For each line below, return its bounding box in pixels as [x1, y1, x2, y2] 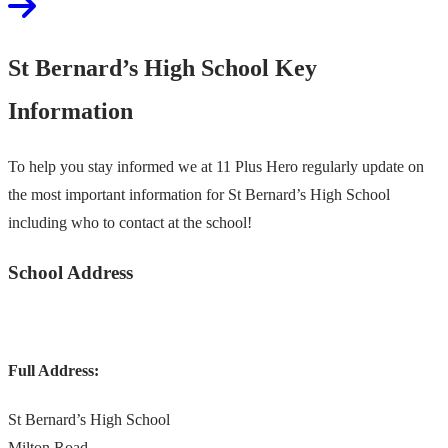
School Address [8, 261, 133, 283]
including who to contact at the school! [8, 214, 252, 232]
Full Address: [8, 361, 99, 379]
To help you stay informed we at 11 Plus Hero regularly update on [8, 158, 424, 176]
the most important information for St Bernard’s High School [8, 186, 390, 204]
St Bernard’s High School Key [8, 55, 317, 82]
